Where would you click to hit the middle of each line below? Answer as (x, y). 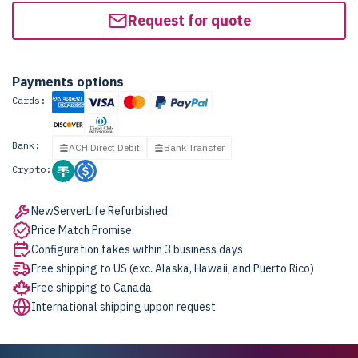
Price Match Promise (82, 230)
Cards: (29, 100)
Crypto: (32, 169)
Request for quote (189, 20)
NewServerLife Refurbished (99, 211)
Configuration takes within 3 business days (137, 249)
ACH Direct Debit (104, 147)
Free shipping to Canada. (93, 288)
